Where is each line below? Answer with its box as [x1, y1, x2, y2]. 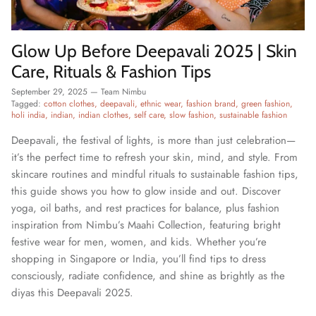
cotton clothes [44, 97, 95, 111]
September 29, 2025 [11, 85, 87, 99]
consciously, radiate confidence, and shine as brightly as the [11, 268, 285, 284]
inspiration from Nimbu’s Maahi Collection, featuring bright [11, 217, 281, 233]
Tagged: [11, 97, 41, 111]
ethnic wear [140, 97, 181, 111]
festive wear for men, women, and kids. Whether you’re [11, 234, 267, 250]
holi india [11, 109, 45, 122]
